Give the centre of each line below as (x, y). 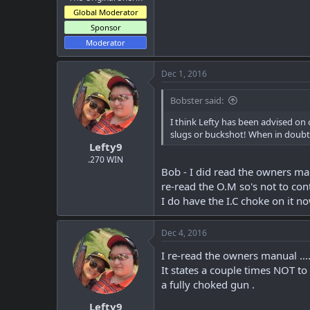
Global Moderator (106, 12)
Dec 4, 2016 (184, 233)
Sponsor (106, 27)
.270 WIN (106, 159)
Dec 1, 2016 (184, 73)
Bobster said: (197, 100)
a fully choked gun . (208, 284)
